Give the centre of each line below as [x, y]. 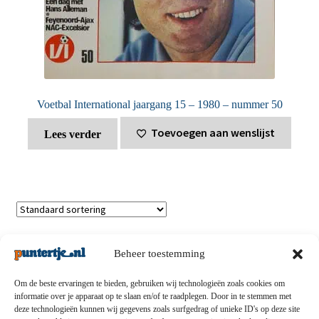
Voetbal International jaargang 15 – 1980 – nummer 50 [159, 104]
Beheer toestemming [159, 253]
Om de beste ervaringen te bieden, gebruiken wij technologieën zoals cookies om [150, 283]
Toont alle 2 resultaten [61, 244]
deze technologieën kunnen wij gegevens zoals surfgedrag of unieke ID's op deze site [157, 309]
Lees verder [72, 134]
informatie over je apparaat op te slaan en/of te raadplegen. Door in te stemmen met [153, 296]
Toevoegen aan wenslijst [213, 133]
